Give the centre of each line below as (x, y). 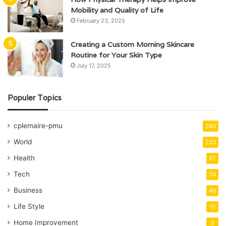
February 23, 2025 (101, 21)
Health (24, 158)
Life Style (29, 207)
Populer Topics (35, 98)
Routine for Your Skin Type (116, 55)
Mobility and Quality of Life (117, 10)
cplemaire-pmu (38, 126)
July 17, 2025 (94, 66)
